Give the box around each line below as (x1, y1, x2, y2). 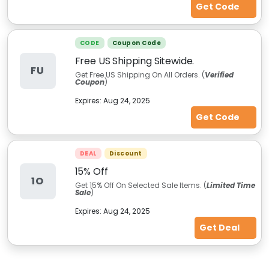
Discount (109, 149, 142, 158)
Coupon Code (112, 38, 161, 47)
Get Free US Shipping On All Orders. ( (74, 70, 205, 80)
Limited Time (206, 180, 255, 190)
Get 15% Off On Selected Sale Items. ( (74, 180, 207, 190)
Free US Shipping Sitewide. (74, 54, 195, 68)
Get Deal (199, 222, 241, 234)
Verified (204, 70, 234, 80)
